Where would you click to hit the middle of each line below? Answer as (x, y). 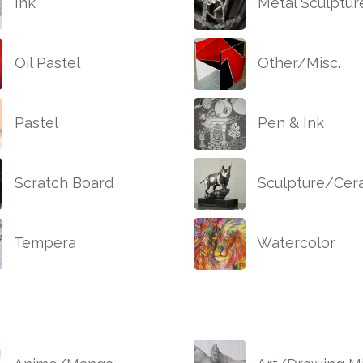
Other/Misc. (297, 63)
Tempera (43, 243)
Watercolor (295, 243)
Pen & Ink (289, 123)
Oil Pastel (45, 63)
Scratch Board (62, 183)
